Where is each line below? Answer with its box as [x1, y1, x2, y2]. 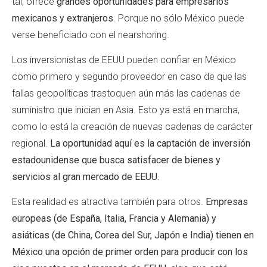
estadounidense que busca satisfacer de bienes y [12, 154, 221, 166]
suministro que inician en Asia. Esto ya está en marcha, [12, 104, 240, 116]
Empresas [206, 196, 248, 208]
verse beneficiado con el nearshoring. [12, 29, 169, 41]
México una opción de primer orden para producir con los [12, 246, 248, 258]
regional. [12, 138, 50, 150]
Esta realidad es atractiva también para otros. [12, 196, 206, 208]
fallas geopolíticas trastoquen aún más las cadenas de [12, 88, 240, 100]
